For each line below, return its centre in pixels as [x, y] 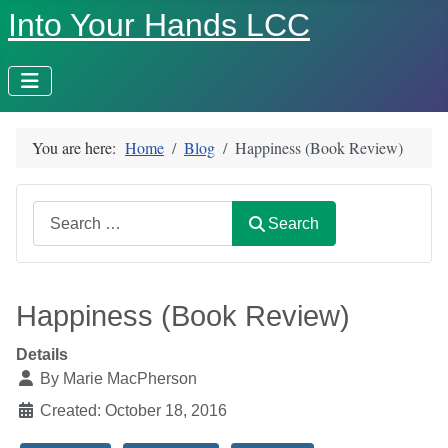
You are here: [78, 147]
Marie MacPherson [130, 379]
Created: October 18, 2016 [133, 411]
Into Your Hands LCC [159, 25]
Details [42, 355]
